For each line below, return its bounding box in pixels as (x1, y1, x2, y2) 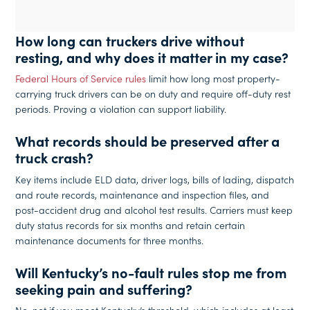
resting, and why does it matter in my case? (15, 46, 289, 66)
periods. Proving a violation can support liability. (15, 102, 227, 116)
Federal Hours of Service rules (15, 71, 147, 86)
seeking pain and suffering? (15, 278, 193, 298)
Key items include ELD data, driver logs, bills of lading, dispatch (15, 172, 295, 186)
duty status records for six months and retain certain (15, 217, 246, 232)
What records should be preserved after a (15, 131, 280, 150)
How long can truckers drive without (15, 30, 245, 50)
